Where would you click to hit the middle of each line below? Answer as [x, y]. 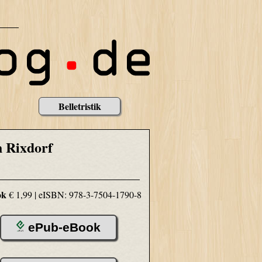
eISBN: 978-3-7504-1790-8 [90, 194]
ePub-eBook [64, 227]
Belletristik [80, 106]
